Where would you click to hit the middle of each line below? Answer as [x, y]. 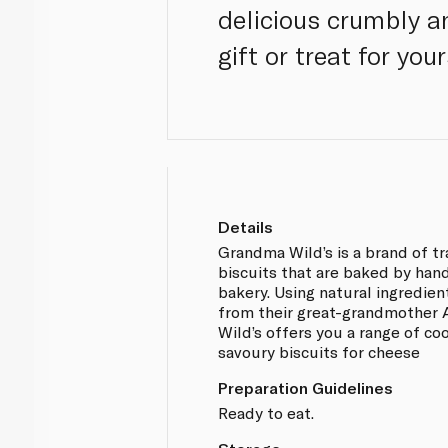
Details [246, 226]
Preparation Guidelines [306, 387]
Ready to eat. [266, 412]
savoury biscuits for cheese [319, 351]
